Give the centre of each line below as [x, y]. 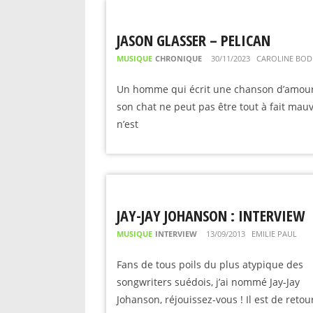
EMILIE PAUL [274, 234]
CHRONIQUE [179, 58]
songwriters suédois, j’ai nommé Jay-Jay [208, 282]
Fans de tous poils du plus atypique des [210, 264]
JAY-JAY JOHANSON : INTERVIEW [211, 215]
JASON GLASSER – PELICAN [194, 40]
